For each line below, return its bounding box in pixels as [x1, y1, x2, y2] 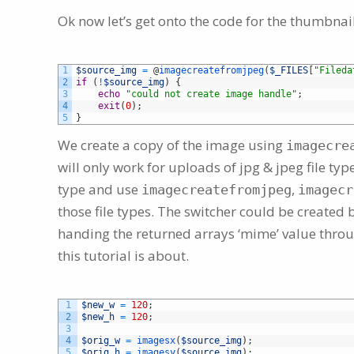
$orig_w [81, 335, 120, 347]
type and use [58, 180, 141, 199]
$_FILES [269, 65, 308, 77]
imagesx [137, 335, 175, 347]
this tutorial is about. [58, 247, 189, 265]
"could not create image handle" [126, 88, 297, 100]
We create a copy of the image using [58, 136, 286, 155]
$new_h [81, 311, 115, 323]
